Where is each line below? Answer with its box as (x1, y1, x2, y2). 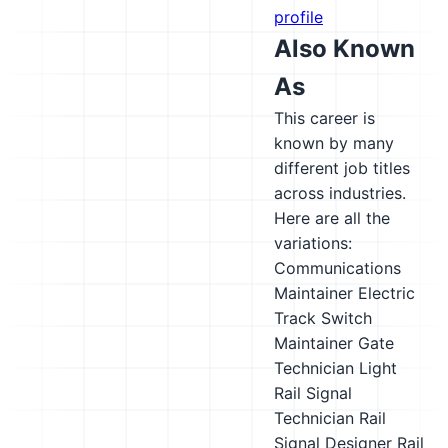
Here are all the (274, 208, 390, 228)
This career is (274, 108, 375, 128)
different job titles (274, 158, 410, 178)
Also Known (274, 34, 415, 63)
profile (274, 7, 323, 27)
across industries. (274, 183, 406, 203)
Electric (358, 283, 415, 303)
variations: (274, 233, 352, 253)
